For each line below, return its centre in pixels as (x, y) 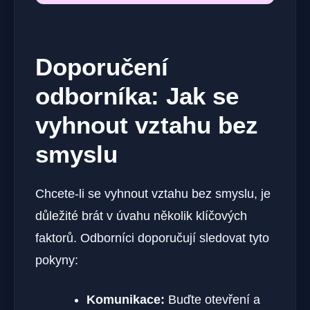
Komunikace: (126, 299)
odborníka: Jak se (137, 95)
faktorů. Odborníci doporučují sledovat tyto (152, 238)
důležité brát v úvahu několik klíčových (141, 216)
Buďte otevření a (212, 299)
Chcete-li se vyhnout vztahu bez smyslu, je (153, 193)
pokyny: (57, 260)
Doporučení (102, 66)
